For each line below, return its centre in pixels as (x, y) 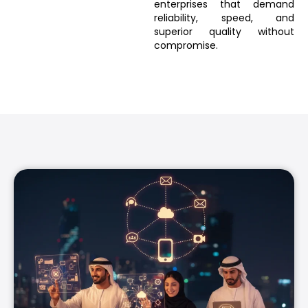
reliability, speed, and (224, 18)
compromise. (186, 45)
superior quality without (224, 32)
